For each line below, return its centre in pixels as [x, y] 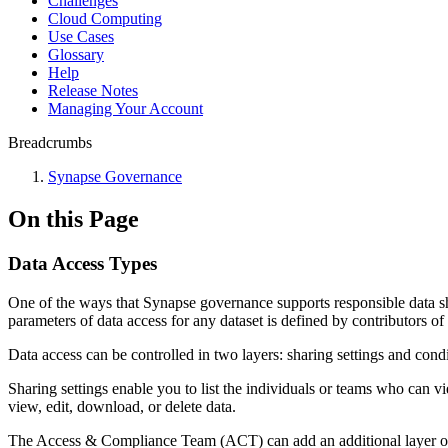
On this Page [73, 218]
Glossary [76, 54]
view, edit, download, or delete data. [122, 406]
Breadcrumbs [50, 142]
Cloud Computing [105, 18]
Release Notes [93, 90]
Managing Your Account [125, 108]
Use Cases [81, 36]
